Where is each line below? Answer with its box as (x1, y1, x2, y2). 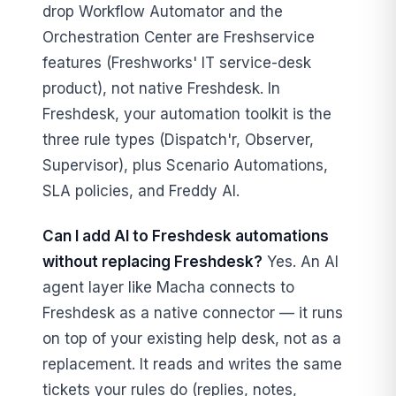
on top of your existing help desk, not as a (42, 329, 341, 347)
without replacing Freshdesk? (42, 252, 263, 270)
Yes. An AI (263, 252, 339, 270)
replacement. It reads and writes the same (42, 354, 342, 373)
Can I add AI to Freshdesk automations (42, 226, 329, 245)
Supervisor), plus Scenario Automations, (42, 156, 328, 175)
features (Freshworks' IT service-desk (42, 54, 311, 72)
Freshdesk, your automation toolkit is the (42, 105, 331, 124)
